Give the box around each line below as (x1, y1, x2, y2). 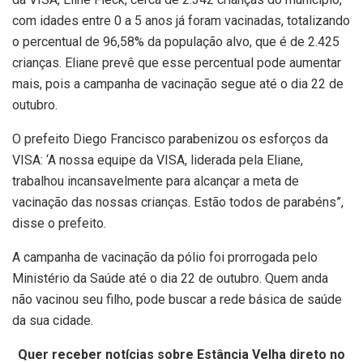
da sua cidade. (12, 313, 93, 329)
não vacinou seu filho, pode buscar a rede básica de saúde (12, 292, 342, 308)
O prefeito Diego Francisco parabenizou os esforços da (12, 131, 328, 147)
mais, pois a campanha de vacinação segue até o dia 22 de (12, 76, 344, 92)
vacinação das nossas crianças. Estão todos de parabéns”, (12, 194, 344, 211)
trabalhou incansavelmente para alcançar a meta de (12, 173, 299, 190)
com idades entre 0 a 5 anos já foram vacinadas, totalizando (12, 13, 350, 29)
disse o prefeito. (12, 216, 106, 232)
